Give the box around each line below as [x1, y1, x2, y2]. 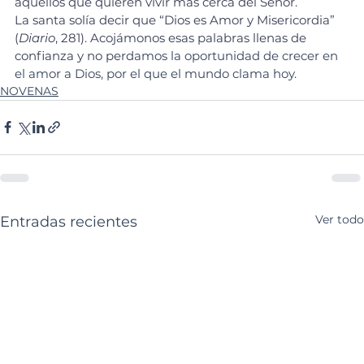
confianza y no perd [15, 47, 134, 63]
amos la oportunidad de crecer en [134, 47, 341, 63]
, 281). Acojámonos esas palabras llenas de [55, 29, 310, 45]
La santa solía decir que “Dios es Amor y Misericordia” [15, 11, 338, 28]
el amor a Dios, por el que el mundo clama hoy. [15, 65, 297, 81]
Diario [19, 29, 55, 45]
